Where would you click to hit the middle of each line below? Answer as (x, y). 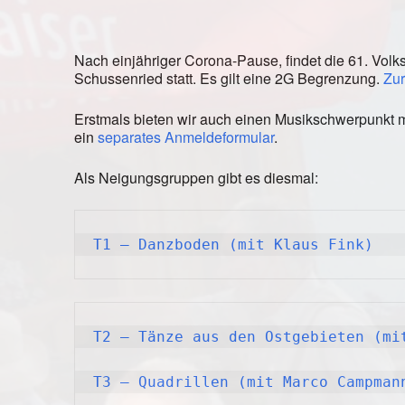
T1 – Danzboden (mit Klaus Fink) (233, 244)
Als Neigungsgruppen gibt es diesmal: (196, 177)
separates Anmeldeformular (186, 137)
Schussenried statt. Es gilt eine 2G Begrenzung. (229, 78)
